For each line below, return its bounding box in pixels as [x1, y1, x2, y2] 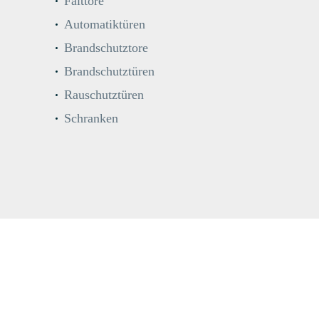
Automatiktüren [64, 17, 145, 32]
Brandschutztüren [64, 64, 155, 79]
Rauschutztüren [64, 88, 144, 103]
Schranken [64, 111, 118, 126]
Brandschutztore [64, 41, 148, 56]
